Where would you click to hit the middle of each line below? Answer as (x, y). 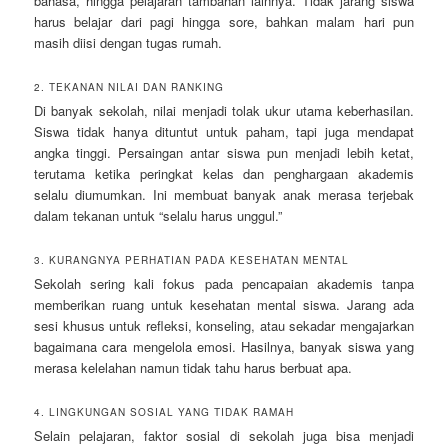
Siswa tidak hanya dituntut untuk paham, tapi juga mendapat (224, 131)
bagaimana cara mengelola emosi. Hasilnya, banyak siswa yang (224, 346)
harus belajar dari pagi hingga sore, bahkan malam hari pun (224, 21)
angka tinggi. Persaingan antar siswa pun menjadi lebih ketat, (224, 152)
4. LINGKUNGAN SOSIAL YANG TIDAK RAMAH (164, 411)
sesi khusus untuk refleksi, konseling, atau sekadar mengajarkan (224, 325)
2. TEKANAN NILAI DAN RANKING (129, 86)
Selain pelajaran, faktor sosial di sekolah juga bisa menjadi (224, 435)
